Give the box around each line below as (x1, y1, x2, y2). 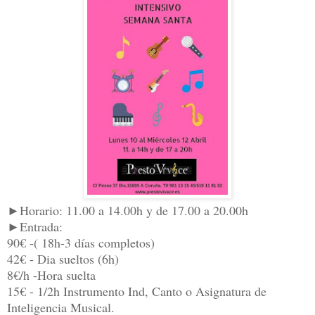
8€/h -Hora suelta (7, 266, 96, 284)
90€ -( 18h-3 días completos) (7, 234, 155, 252)
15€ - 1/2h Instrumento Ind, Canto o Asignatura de (7, 283, 266, 300)
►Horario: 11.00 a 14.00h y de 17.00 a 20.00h (7, 202, 248, 219)
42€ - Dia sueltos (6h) (7, 250, 119, 268)
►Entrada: (7, 218, 63, 236)
